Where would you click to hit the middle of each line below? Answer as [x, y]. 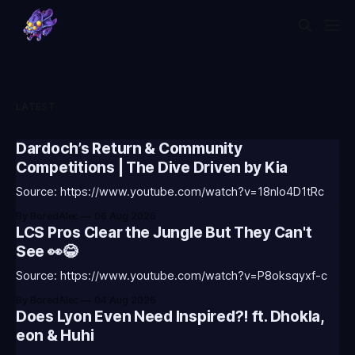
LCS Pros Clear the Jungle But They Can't [164, 233]
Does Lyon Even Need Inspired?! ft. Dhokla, [170, 317]
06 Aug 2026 [125, 216]
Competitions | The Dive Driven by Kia [152, 168]
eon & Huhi [55, 336]
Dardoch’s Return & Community [129, 149]
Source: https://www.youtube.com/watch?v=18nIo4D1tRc [170, 192]
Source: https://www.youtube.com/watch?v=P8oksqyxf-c [172, 276]
